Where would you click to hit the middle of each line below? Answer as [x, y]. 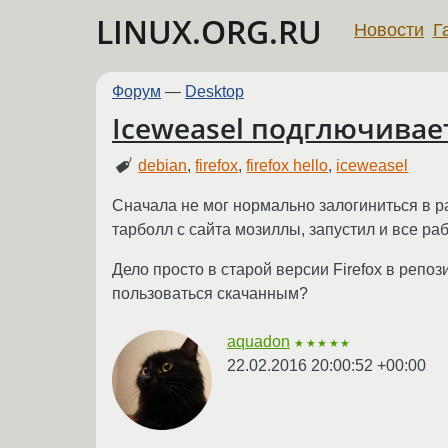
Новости [389, 29]
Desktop [214, 91]
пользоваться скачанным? [210, 293]
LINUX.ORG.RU [209, 31]
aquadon [258, 341]
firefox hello [287, 165]
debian [163, 165]
